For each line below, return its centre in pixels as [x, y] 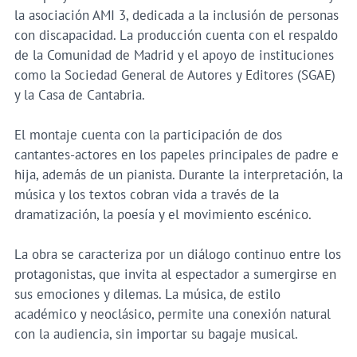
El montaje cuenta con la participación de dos [148, 134]
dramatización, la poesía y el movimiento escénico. [163, 214]
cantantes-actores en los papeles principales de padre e [176, 154]
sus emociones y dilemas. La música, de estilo [147, 294]
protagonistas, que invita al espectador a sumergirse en [175, 274]
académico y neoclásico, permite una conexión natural [172, 314]
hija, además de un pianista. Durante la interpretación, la [178, 174]
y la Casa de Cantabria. [79, 94]
